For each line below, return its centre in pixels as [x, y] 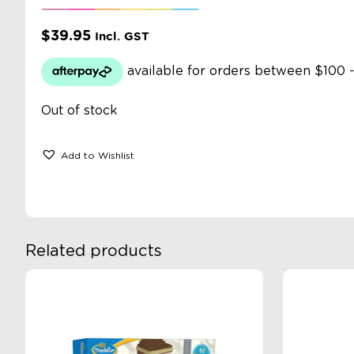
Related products [94, 251]
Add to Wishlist [98, 155]
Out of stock [79, 111]
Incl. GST [122, 36]
